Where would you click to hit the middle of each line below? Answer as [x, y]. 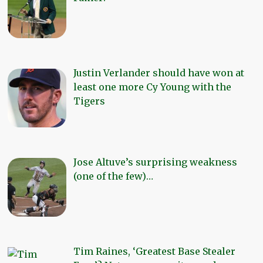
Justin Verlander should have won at [159, 73]
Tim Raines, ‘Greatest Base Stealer [155, 251]
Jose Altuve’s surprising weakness [156, 162]
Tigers [90, 101]
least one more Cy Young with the [153, 87]
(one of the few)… [114, 176]
